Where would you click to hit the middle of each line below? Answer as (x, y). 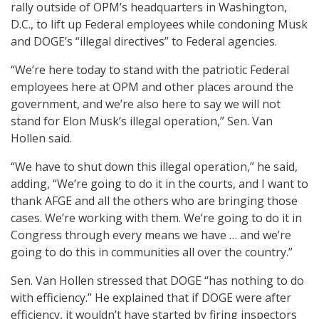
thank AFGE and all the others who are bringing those (154, 200)
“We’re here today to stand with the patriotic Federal (150, 69)
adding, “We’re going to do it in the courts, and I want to (159, 183)
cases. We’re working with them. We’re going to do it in (156, 218)
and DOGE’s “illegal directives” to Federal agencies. (144, 41)
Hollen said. (41, 138)
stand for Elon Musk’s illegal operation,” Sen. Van (142, 121)
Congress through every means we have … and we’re (151, 235)
